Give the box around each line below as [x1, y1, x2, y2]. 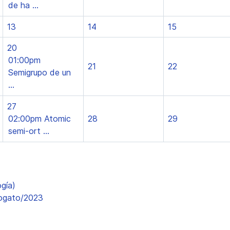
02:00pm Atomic [8, 113, 71, 124]
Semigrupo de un [8, 67, 71, 78]
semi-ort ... [8, 126, 49, 136]
